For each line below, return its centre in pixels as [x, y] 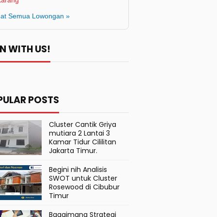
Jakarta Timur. [73, 151]
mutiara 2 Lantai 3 [79, 133]
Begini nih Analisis [78, 170]
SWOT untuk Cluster [83, 178]
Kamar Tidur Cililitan [83, 142]
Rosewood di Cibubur [84, 187]
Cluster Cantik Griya [83, 124]
